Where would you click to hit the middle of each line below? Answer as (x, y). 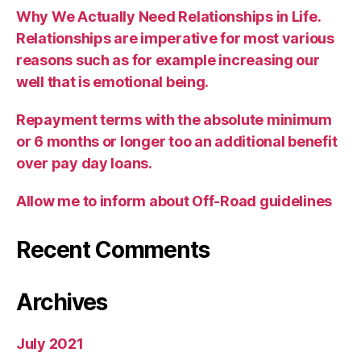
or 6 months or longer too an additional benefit (177, 141)
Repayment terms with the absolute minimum (174, 119)
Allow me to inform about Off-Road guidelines (174, 201)
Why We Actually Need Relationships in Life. (168, 16)
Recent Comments (113, 249)
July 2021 (50, 343)
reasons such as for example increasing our (168, 60)
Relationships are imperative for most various (175, 38)
